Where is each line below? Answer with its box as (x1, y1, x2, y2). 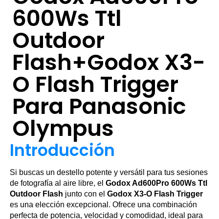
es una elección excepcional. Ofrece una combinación (10, 200, 197, 209)
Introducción (10, 139, 115, 162)
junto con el (63, 190, 107, 198)
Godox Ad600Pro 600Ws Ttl (106, 179, 207, 188)
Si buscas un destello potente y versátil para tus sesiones (10, 168, 208, 177)
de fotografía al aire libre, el (10, 179, 106, 188)
